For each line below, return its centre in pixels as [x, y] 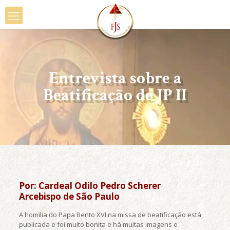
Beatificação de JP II [115, 95]
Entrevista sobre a [115, 78]
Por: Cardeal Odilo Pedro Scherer [90, 186]
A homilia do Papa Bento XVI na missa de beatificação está [110, 215]
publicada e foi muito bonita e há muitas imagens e [98, 224]
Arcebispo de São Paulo [69, 196]
